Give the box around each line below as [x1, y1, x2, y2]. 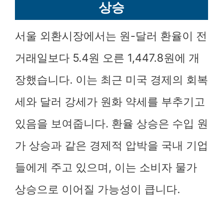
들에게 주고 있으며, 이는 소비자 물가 [15, 161, 197, 174]
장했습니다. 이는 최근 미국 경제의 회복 [15, 73, 208, 86]
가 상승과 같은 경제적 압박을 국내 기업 [15, 139, 208, 152]
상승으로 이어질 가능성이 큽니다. [15, 183, 180, 196]
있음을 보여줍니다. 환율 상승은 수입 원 [15, 117, 208, 130]
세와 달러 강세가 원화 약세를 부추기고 [15, 95, 205, 108]
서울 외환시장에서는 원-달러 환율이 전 [15, 29, 207, 42]
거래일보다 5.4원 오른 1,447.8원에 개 [15, 51, 200, 64]
